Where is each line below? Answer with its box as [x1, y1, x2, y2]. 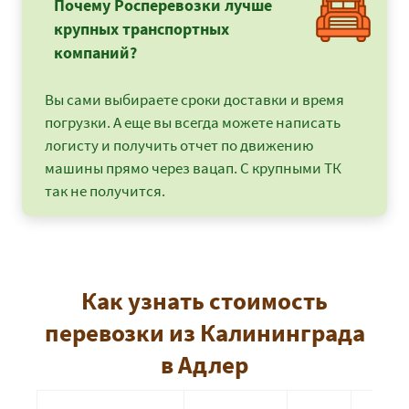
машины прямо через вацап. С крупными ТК [45, 158, 341, 179]
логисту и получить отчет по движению [45, 135, 314, 156]
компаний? [54, 42, 137, 64]
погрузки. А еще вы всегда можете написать [45, 112, 341, 133]
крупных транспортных [54, 18, 229, 40]
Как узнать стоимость [81, 285, 328, 317]
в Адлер [161, 349, 248, 381]
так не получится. [45, 181, 165, 202]
